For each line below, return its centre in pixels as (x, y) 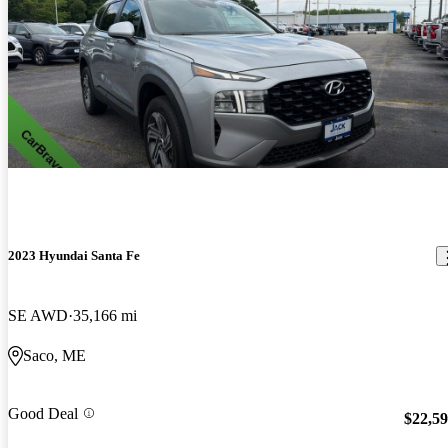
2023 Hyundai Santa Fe (74, 256)
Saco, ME (54, 355)
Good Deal (43, 413)
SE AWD (38, 315)
